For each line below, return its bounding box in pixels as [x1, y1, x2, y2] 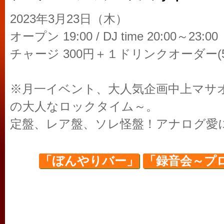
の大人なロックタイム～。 [10, 100, 158, 113]
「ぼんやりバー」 [40, 154, 138, 167]
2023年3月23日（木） [10, 12, 127, 25]
